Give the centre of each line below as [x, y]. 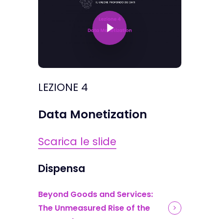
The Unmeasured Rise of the [94, 208]
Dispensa [61, 169]
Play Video [103, 10]
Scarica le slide [77, 142]
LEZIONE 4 [63, 88]
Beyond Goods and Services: [95, 195]
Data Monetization [92, 114]
